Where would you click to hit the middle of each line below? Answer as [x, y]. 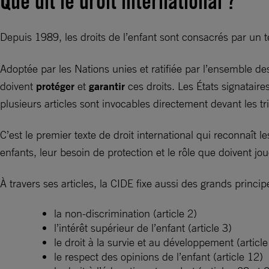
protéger [57, 86]
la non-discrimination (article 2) [127, 213]
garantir [108, 86]
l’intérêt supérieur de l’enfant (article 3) [144, 228]
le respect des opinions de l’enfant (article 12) [160, 256]
